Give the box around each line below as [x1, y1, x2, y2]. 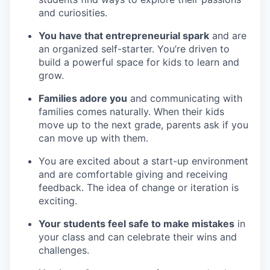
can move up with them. [39, 131, 148, 144]
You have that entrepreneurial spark [39, 29, 209, 42]
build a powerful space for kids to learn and [39, 55, 239, 68]
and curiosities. [39, 6, 107, 19]
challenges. [39, 243, 89, 256]
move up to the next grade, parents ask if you [39, 118, 248, 131]
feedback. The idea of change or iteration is [39, 181, 239, 193]
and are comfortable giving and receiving [39, 168, 228, 180]
